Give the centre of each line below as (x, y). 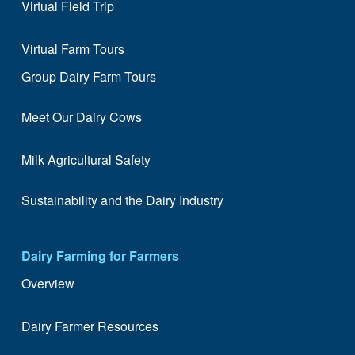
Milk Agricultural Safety (86, 160)
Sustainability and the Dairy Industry (122, 200)
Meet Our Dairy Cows (81, 116)
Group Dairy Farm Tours (88, 77)
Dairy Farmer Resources (90, 326)
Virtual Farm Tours (73, 49)
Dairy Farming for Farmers (100, 255)
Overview (48, 283)
